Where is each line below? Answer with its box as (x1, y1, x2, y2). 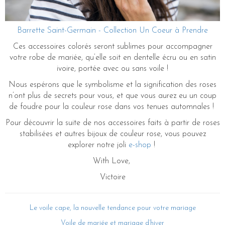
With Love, (92, 157, 133, 166)
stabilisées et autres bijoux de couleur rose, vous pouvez (19, 130, 206, 139)
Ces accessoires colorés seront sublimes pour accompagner (13, 43, 212, 51)
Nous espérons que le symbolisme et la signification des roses (9, 81, 216, 89)
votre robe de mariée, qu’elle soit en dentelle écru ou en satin (9, 54, 216, 62)
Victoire (99, 173, 126, 182)
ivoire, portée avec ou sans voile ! (57, 65, 168, 73)
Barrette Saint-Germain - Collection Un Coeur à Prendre (17, 27, 208, 35)
